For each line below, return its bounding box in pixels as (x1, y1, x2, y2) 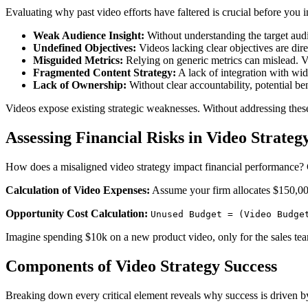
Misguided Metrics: (33, 54, 123, 67)
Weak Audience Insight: (33, 30, 144, 42)
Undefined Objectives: (33, 42, 136, 54)
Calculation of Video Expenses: (5, 184, 150, 197)
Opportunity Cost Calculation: (5, 208, 148, 220)
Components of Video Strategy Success (5, 257, 277, 276)
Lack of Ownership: (33, 79, 126, 91)
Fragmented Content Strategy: (33, 67, 176, 79)
